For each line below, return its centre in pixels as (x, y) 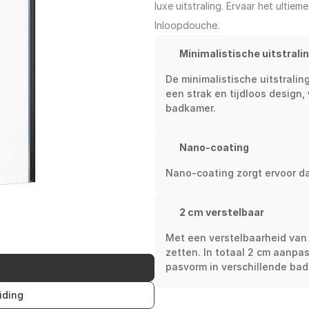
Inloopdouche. (187, 25)
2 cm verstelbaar (222, 212)
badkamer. (191, 108)
